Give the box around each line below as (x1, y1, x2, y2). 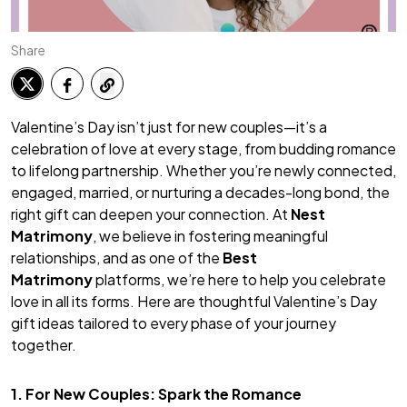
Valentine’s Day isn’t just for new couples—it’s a (11, 117, 327, 137)
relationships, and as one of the (11, 248, 223, 268)
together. (11, 335, 76, 355)
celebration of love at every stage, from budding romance (11, 139, 396, 159)
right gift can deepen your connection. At (11, 204, 291, 224)
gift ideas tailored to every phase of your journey (11, 313, 336, 333)
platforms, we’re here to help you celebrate (93, 270, 386, 290)
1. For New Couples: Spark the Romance (11, 384, 302, 404)
